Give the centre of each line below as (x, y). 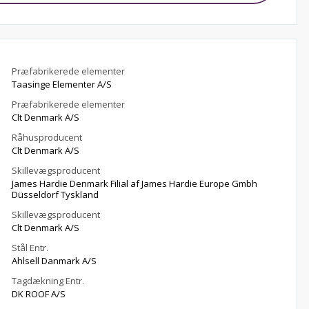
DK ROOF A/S (39, 294)
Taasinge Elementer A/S (62, 84)
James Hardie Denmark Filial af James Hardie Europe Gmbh (61, 183)
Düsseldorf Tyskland (80, 195)
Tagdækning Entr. (48, 281)
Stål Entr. (30, 248)
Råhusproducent (47, 137)
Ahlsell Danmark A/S (54, 261)
